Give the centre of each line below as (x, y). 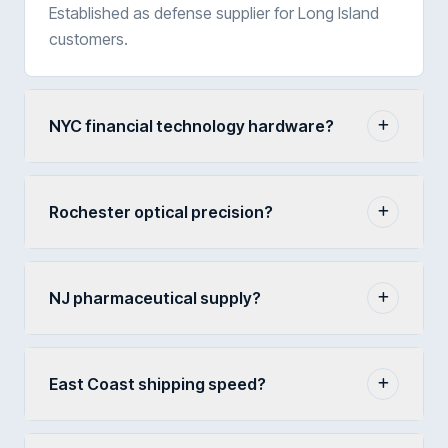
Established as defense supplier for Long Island (214, 12)
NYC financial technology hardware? (191, 125)
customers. (88, 38)
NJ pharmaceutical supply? (155, 297)
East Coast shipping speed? (157, 383)
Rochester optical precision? (161, 211)
